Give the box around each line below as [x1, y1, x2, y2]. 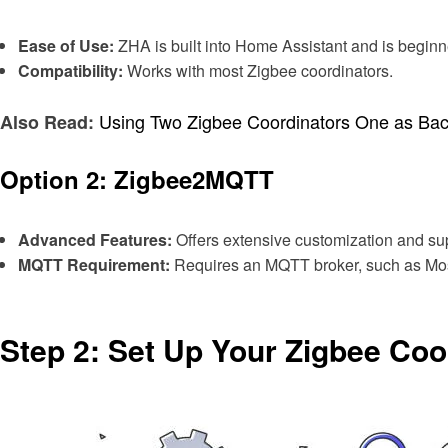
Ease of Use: [18, 33, 114, 57]
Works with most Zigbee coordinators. [123, 58, 393, 82]
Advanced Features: [18, 228, 172, 252]
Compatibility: [18, 58, 123, 82]
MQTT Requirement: [18, 253, 170, 277]
